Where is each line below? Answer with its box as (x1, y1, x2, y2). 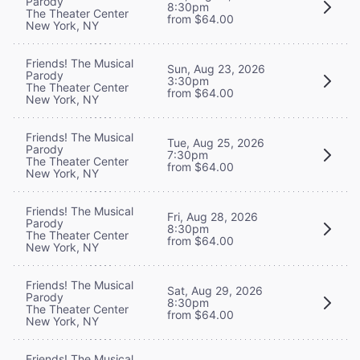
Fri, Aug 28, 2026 (167, 210, 258, 224)
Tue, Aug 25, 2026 (167, 136, 264, 150)
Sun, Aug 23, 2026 (167, 62, 265, 76)
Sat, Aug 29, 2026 (167, 284, 263, 298)
